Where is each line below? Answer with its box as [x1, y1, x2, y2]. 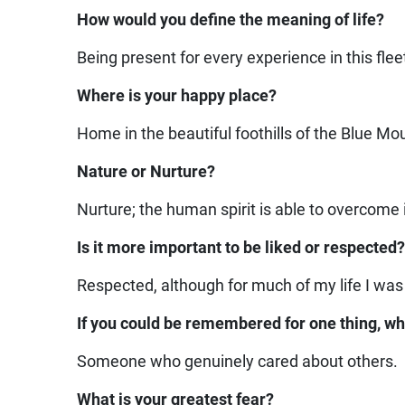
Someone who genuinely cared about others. [77, 353, 399, 372]
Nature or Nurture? [77, 163, 216, 182]
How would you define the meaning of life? [77, 11, 385, 30]
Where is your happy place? [77, 87, 278, 106]
